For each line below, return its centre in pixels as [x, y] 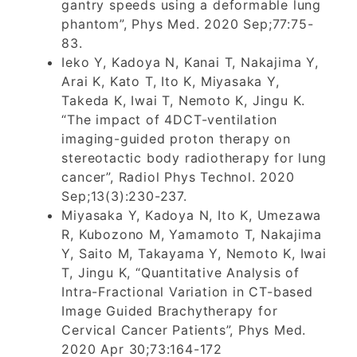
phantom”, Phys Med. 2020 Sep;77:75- [188, 24]
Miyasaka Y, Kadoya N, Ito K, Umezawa [192, 215]
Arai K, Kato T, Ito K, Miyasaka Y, [171, 81]
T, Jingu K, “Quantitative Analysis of [181, 272]
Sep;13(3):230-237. [124, 196]
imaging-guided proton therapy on [177, 138]
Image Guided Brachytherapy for [170, 310]
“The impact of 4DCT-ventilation [170, 119]
